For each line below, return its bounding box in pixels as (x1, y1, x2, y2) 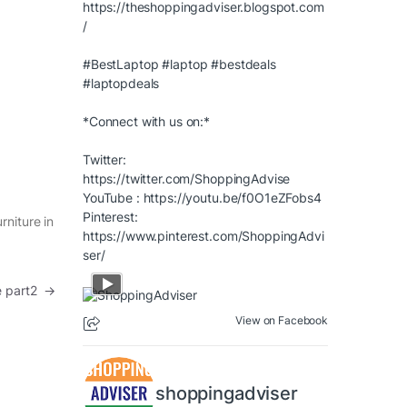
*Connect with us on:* (83, 114, 211, 130)
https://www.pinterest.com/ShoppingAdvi (83, 228, 324, 244)
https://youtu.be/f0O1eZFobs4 (143, 190, 322, 206)
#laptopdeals (83, 75, 160, 92)
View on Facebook (235, 313, 328, 328)
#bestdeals (211, 56, 276, 73)
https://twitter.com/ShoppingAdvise (83, 171, 291, 187)
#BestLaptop (83, 56, 159, 73)
